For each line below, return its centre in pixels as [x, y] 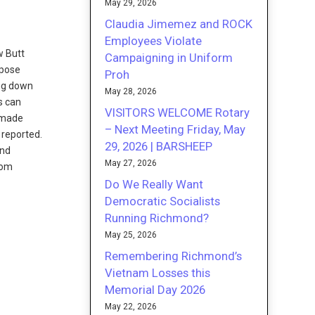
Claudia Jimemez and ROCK [179, 24]
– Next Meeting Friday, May [175, 129]
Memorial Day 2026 [155, 289]
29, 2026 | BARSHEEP [159, 146]
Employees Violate [154, 40]
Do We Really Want [154, 184]
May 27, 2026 [131, 163]
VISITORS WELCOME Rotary [178, 112]
